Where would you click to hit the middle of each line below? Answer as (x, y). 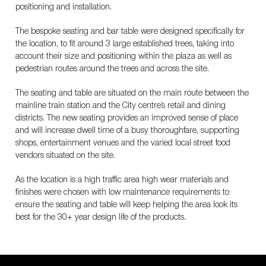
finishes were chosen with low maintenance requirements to (122, 193)
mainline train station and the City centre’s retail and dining (120, 106)
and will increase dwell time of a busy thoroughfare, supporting (127, 131)
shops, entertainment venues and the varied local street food (123, 143)
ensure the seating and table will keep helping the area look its (126, 205)
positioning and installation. (63, 7)
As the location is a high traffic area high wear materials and (122, 180)
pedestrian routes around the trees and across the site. (112, 69)
